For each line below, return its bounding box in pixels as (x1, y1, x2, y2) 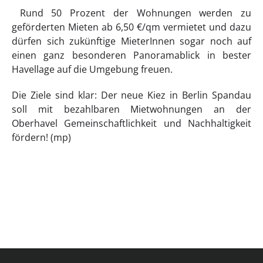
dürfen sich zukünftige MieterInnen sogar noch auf (12, 35, 251, 48)
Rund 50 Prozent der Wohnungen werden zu (12, 6, 251, 20)
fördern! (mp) (12, 131, 73, 144)
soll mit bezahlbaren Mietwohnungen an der (12, 103, 251, 116)
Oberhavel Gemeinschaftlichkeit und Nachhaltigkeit (12, 117, 251, 130)
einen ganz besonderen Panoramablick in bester (12, 49, 251, 62)
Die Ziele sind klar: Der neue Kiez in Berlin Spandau (12, 89, 251, 102)
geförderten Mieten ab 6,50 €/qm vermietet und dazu (12, 21, 251, 34)
